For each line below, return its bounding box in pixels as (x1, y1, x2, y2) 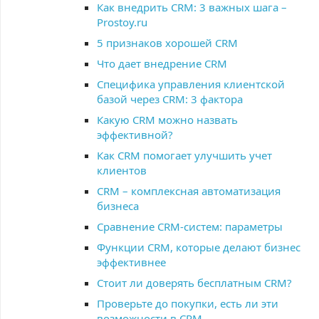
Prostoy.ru (97, 15, 147, 29)
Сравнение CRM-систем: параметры (97, 219, 283, 234)
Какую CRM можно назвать (97, 113, 238, 127)
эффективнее (97, 255, 166, 269)
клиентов (97, 163, 147, 177)
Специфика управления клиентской (97, 77, 285, 91)
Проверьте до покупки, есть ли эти (97, 296, 278, 310)
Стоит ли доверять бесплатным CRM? (97, 276, 292, 290)
